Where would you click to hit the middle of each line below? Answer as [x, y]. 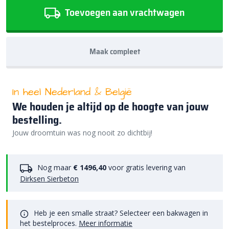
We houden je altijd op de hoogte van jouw [110, 106]
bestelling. [37, 120]
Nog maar [54, 167]
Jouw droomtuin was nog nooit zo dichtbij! [82, 132]
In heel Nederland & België [72, 92]
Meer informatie [106, 223]
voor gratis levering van [146, 167]
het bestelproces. [49, 223]
